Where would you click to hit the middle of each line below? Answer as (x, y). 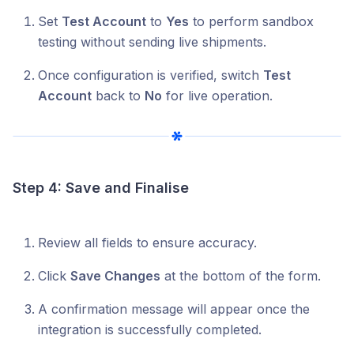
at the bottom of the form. (241, 276)
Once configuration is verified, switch (151, 75)
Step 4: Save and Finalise (101, 188)
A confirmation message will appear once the (174, 309)
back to (118, 95)
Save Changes (115, 276)
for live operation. (217, 95)
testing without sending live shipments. (152, 41)
